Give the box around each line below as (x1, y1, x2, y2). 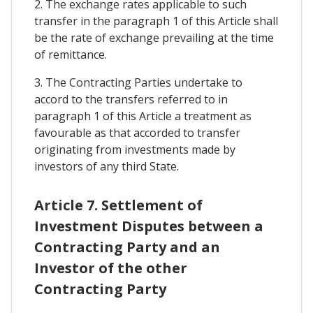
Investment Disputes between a (34, 217, 263, 235)
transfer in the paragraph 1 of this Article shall (34, 13, 278, 29)
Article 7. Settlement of (34, 196, 203, 214)
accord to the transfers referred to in (34, 91, 228, 107)
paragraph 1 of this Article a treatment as (34, 108, 252, 124)
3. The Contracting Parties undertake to (34, 74, 242, 90)
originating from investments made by (34, 141, 235, 157)
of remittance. (34, 46, 107, 62)
